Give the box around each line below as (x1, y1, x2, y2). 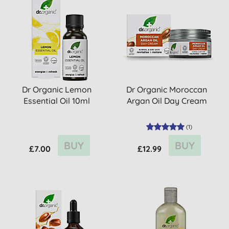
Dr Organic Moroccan (126, 84, 208, 95)
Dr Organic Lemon (22, 84, 92, 95)
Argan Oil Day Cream (126, 96, 207, 106)
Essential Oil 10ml (24, 96, 90, 106)
